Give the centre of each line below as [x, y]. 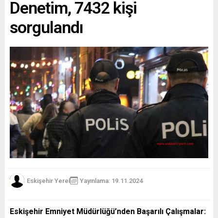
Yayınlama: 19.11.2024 [111, 181]
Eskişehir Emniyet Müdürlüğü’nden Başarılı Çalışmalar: [108, 211]
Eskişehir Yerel [48, 181]
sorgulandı [46, 27]
